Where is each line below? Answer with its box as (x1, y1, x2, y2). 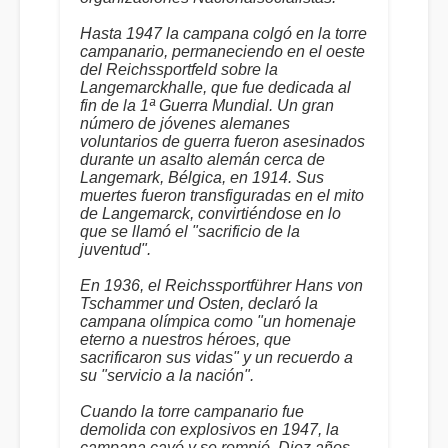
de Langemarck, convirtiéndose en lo (80, 205, 341, 222)
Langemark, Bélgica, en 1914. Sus (80, 169, 324, 186)
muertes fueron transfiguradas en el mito (80, 187, 364, 204)
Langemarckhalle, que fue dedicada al (80, 79, 351, 96)
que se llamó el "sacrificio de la (80, 223, 300, 240)
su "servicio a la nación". (80, 367, 254, 384)
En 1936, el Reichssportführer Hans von (80, 277, 363, 294)
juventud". (80, 241, 151, 258)
